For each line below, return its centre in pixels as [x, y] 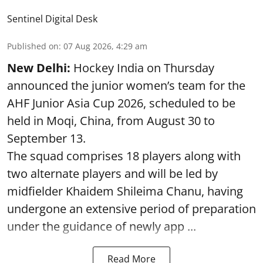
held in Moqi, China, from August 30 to [111, 120]
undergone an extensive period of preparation [131, 208]
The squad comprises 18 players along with [124, 156]
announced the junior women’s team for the [126, 85]
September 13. [46, 138]
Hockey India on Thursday [142, 68]
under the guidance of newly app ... [102, 226]
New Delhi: [39, 68]
